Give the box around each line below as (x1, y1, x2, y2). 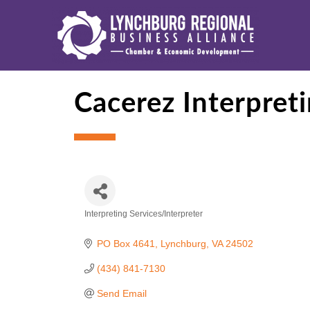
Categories (84, 219, 159, 235)
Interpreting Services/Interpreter (84, 209, 203, 219)
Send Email (96, 288, 147, 299)
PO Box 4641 (96, 238, 155, 249)
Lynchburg (160, 238, 206, 249)
